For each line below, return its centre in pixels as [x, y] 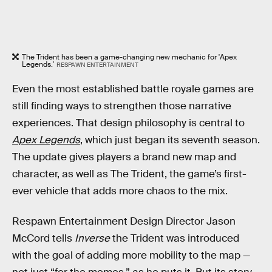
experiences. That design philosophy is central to [128, 123]
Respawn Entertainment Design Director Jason [124, 221]
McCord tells [43, 238]
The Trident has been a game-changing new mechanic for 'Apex [129, 57]
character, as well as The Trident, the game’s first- [129, 174]
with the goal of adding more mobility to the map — [131, 255]
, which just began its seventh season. [170, 140]
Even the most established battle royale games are [133, 89]
